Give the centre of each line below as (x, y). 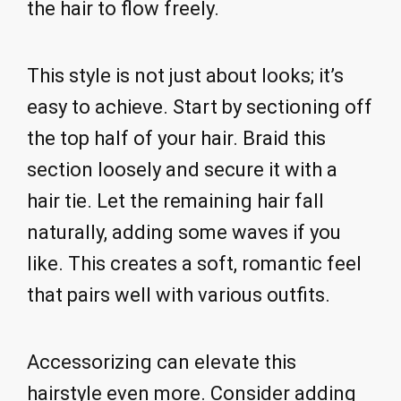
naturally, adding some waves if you (184, 232)
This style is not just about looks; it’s (185, 76)
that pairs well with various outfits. (179, 295)
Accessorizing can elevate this (162, 362)
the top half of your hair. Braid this (176, 138)
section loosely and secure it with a (182, 170)
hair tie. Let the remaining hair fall (175, 201)
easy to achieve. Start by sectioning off (200, 107)
